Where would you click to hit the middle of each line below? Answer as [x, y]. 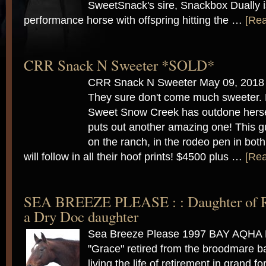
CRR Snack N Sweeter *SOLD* [119, 65]
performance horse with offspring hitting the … [134, 20]
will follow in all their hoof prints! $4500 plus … [134, 157]
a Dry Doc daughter [81, 216]
